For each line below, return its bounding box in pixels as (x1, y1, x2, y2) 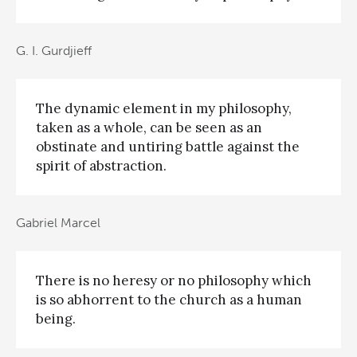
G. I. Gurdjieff (16, 43, 92, 59)
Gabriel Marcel (16, 215, 100, 231)
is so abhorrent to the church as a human (36, 290, 302, 308)
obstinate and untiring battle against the (36, 137, 300, 155)
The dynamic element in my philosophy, (36, 99, 292, 117)
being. (36, 309, 76, 328)
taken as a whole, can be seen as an (36, 118, 262, 136)
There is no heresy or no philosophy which (36, 271, 312, 289)
